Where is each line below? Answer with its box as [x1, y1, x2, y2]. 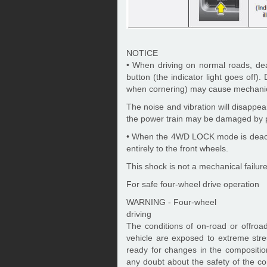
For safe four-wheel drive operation [126, 179, 259, 189]
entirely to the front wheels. [126, 143, 228, 153]
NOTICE [126, 48, 158, 58]
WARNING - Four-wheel [126, 197, 216, 207]
